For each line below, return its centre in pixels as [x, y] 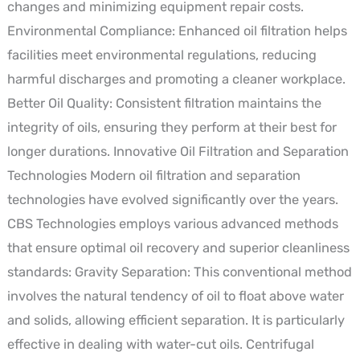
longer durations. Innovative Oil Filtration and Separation [178, 151]
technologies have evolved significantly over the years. [172, 199]
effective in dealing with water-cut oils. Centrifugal [160, 344]
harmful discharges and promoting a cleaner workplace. [176, 79]
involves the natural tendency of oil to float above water [175, 296]
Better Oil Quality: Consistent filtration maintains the [164, 103]
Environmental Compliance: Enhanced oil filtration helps [177, 31]
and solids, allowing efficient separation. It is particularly [176, 320]
